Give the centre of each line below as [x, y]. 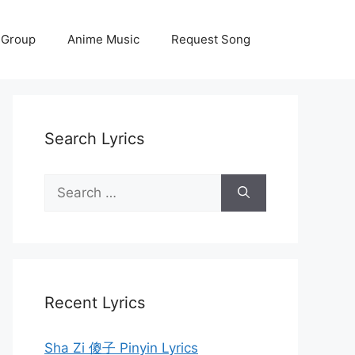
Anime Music [103, 39]
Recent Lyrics [95, 303]
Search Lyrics [94, 139]
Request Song [211, 39]
